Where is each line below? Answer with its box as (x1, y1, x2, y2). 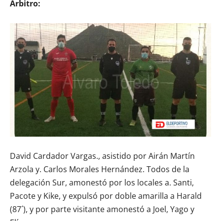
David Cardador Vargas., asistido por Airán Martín (10, 150, 195, 161)
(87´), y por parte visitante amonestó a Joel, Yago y (10, 203, 194, 215)
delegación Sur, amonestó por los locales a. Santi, (10, 177, 194, 188)
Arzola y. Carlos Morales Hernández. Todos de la (10, 163, 189, 175)
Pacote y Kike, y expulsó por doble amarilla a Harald (10, 190, 202, 201)
